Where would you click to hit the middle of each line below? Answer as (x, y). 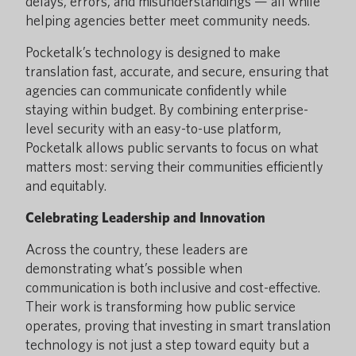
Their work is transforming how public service (161, 306)
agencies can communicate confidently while (156, 90)
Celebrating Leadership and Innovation (145, 217)
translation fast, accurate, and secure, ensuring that (177, 71)
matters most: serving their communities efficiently (174, 166)
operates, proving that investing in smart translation (178, 325)
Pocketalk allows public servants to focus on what (172, 147)
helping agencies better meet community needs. (168, 20)
